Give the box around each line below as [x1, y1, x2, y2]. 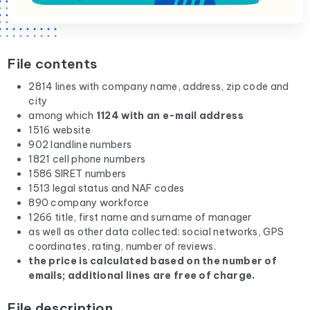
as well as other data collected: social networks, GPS [28, 226, 284, 239]
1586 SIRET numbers [28, 167, 127, 181]
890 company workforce [28, 197, 149, 210]
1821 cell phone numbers [28, 153, 146, 166]
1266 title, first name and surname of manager [28, 211, 252, 224]
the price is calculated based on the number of [28, 255, 277, 268]
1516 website [28, 124, 91, 137]
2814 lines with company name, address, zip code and [28, 80, 289, 93]
